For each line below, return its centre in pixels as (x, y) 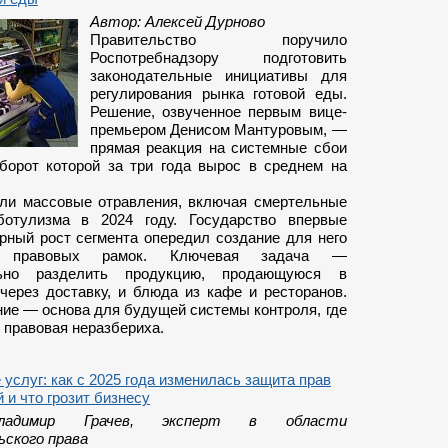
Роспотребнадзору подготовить (218, 57)
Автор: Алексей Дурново (177, 21)
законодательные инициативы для (218, 75)
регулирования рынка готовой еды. (218, 93)
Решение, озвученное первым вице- (218, 111)
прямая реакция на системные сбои (218, 147)
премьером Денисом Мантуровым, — (218, 129)
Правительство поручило (218, 39)
